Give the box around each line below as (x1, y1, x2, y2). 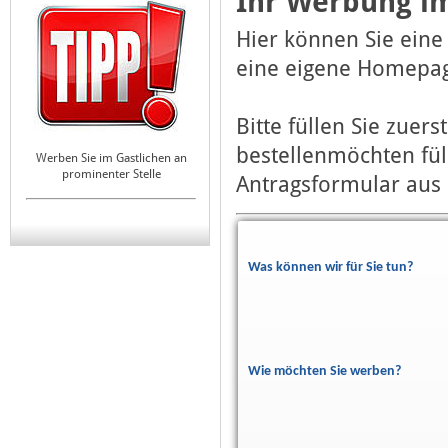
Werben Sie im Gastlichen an (35, 151, 187, 165)
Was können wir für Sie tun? (248, 260, 413, 275)
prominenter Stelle (61, 167, 161, 181)
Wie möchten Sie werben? (248, 364, 401, 379)
